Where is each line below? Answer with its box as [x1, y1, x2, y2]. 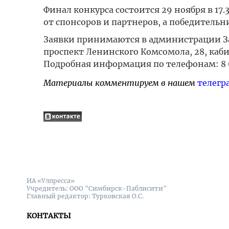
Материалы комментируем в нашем [43, 78, 197, 88]
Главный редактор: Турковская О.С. [27, 192, 144, 200]
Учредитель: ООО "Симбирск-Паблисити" [27, 185, 167, 192]
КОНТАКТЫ [27, 211, 71, 220]
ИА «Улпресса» [27, 177, 75, 185]
